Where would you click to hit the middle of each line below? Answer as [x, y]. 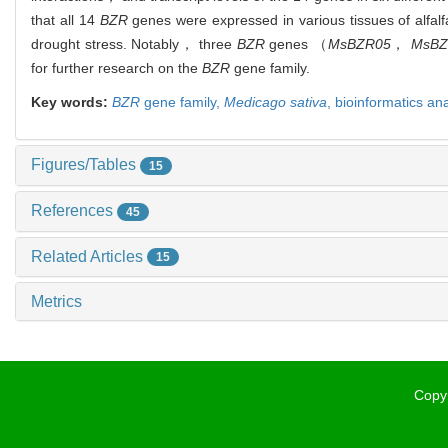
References [74, 210]
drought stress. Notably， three [134, 44]
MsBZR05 [359, 44]
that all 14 [65, 20]
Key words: [71, 102]
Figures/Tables [85, 165]
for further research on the [116, 68]
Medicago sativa [275, 102]
